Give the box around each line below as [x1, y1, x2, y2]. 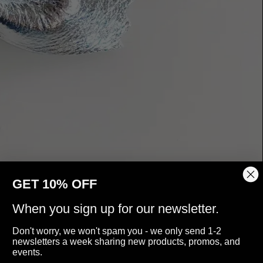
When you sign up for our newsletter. [12, 201, 219, 216]
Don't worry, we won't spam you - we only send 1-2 [12, 226, 221, 236]
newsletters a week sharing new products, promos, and [12, 237, 240, 247]
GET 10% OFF [12, 177, 97, 191]
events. [12, 247, 42, 257]
